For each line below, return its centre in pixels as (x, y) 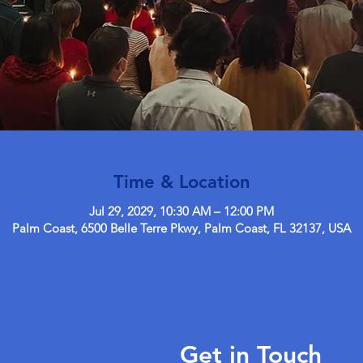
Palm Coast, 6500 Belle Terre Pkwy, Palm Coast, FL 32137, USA (181, 228)
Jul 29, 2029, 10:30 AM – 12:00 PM (181, 211)
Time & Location (181, 181)
